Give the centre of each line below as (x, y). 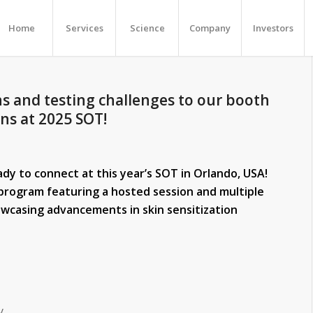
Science (147, 28)
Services (84, 28)
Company (210, 28)
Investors (273, 28)
